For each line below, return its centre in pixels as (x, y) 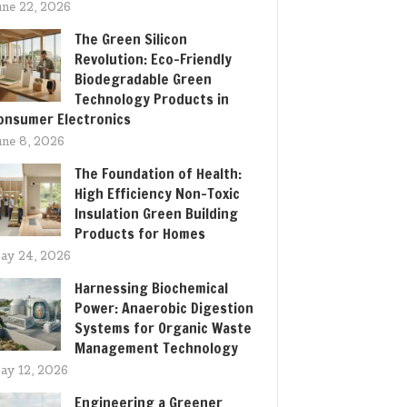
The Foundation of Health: (158, 174)
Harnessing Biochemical (151, 288)
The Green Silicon (131, 39)
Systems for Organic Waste (163, 328)
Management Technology (156, 348)
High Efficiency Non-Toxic (157, 194)
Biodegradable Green (143, 79)
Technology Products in (152, 99)
